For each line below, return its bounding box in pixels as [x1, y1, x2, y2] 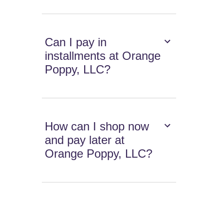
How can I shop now [45, 120, 149, 133]
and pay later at [45, 133, 125, 147]
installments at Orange [45, 49, 161, 63]
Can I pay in [45, 36, 107, 49]
